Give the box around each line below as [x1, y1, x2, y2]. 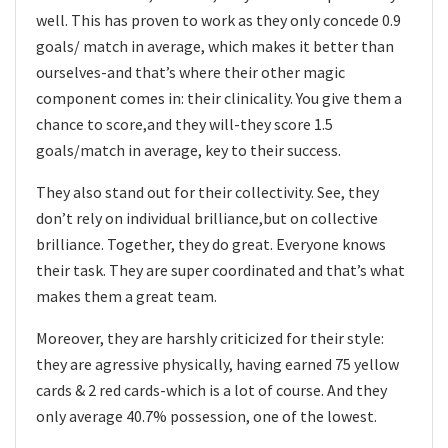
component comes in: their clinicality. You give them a [36, 87, 402, 108]
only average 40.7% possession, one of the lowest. [36, 405, 377, 426]
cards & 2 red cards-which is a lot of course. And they [36, 379, 387, 400]
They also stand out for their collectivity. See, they [36, 181, 379, 202]
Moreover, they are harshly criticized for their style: [36, 327, 384, 348]
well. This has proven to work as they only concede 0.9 [36, 9, 401, 30]
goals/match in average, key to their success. [36, 139, 341, 160]
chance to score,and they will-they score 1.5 [36, 113, 333, 134]
